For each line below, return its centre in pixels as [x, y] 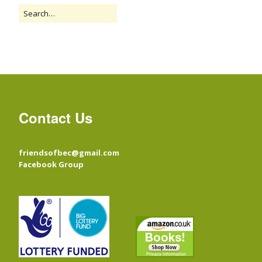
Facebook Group [51, 164]
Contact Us [56, 117]
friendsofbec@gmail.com [69, 152]
